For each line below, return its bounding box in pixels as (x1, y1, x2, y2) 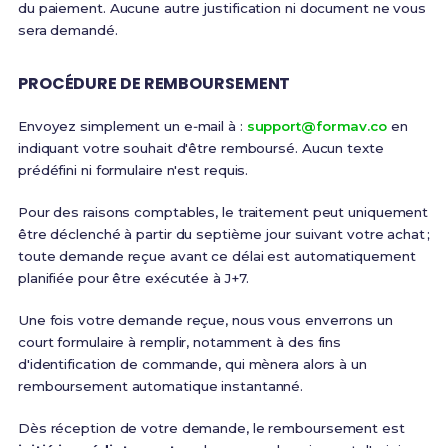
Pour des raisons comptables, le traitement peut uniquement (17, 204, 429, 220)
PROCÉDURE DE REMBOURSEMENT (17, 72, 291, 95)
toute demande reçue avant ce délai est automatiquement (17, 248, 416, 264)
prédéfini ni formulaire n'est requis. (17, 162, 249, 178)
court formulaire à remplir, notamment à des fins (17, 334, 342, 350)
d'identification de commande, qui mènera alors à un (17, 356, 367, 372)
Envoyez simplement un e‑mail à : (17, 118, 247, 134)
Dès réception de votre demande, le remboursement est (17, 420, 405, 436)
